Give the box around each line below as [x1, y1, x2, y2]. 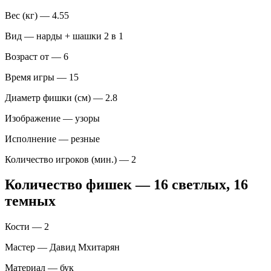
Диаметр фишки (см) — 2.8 [5, 92, 117, 103]
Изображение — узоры [5, 113, 100, 123]
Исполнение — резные [5, 133, 100, 144]
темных [5, 193, 56, 209]
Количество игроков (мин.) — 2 [5, 154, 136, 165]
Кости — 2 [5, 221, 49, 232]
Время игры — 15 [5, 71, 79, 82]
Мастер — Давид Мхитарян [5, 242, 120, 253]
